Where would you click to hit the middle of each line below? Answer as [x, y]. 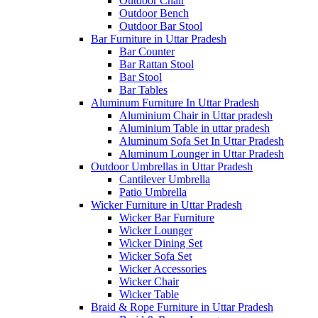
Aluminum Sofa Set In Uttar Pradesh [202, 141]
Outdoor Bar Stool [161, 26]
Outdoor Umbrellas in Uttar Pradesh [172, 166]
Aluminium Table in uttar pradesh [194, 128]
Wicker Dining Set [161, 243]
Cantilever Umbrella [165, 179]
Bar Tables [143, 89]
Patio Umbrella [153, 192]
